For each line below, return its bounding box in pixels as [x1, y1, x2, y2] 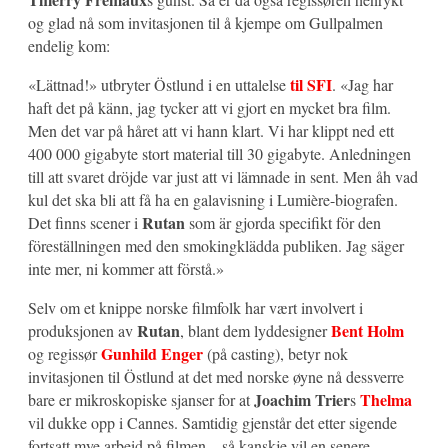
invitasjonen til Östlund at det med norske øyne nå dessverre [28, 366, 404, 387]
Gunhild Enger [101, 342, 203, 365]
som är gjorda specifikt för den [185, 212, 381, 233]
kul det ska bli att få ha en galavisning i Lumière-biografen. [28, 189, 398, 210]
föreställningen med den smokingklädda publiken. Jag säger [28, 235, 404, 256]
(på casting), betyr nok [203, 343, 348, 364]
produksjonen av [28, 320, 137, 341]
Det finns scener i [28, 212, 142, 233]
